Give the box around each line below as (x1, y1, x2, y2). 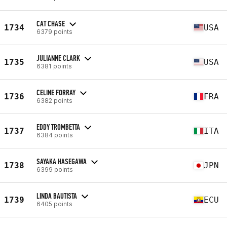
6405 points (36, 200, 72, 208)
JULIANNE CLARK (36, 53, 80, 63)
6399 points (36, 165, 73, 173)
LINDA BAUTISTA (36, 191, 77, 201)
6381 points (36, 62, 72, 70)
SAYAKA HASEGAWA (36, 156, 87, 166)
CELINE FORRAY (36, 87, 75, 97)
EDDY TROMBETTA (36, 122, 80, 132)
